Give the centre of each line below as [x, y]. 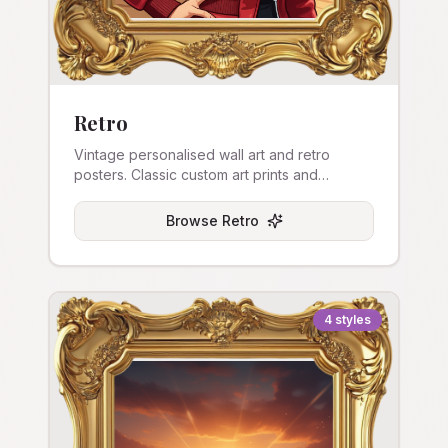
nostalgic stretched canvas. [164, 194]
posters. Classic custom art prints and [196, 174]
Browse [193, 220]
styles [353, 319]
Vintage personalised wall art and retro [202, 154]
